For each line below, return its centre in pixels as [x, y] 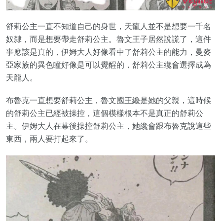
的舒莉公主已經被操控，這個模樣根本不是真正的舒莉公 [105, 113]
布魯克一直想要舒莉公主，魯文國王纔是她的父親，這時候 [109, 100]
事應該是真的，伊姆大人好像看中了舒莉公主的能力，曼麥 [109, 52]
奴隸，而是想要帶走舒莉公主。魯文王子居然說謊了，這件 [109, 39]
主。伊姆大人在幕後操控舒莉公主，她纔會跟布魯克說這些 [109, 126]
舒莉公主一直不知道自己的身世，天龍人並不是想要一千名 [109, 26]
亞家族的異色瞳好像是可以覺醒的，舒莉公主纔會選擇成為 [109, 65]
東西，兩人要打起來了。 [49, 139]
